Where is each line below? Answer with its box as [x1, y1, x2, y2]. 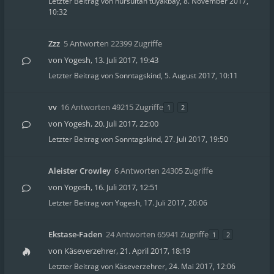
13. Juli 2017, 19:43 [94, 54, 158, 65]
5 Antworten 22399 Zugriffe [64, 38, 162, 49]
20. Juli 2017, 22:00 [94, 118, 158, 129]
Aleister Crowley [48, 165, 111, 176]
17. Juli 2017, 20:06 [144, 198, 207, 208]
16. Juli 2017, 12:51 [94, 182, 158, 193]
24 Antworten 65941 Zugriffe [106, 229, 209, 240]
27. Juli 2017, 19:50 [165, 134, 228, 144]
